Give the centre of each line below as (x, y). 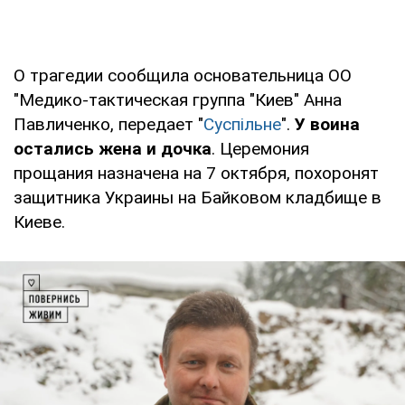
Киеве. (39, 221)
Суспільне (242, 124)
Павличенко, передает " (108, 124)
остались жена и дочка (113, 148)
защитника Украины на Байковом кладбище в (198, 197)
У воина (327, 124)
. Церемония (260, 148)
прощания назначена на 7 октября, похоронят (196, 173)
